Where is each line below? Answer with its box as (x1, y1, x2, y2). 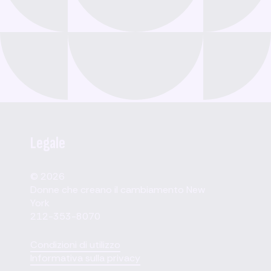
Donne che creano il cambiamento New (30, 183, 206, 196)
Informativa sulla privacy (30, 251, 141, 264)
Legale (30, 132, 66, 154)
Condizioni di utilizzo (30, 238, 121, 251)
